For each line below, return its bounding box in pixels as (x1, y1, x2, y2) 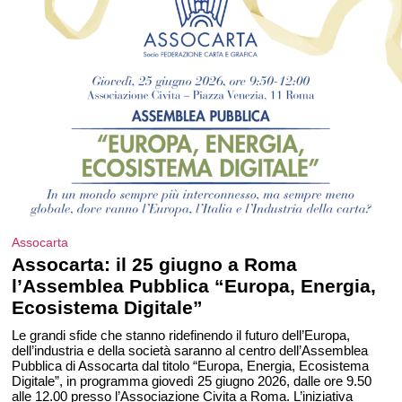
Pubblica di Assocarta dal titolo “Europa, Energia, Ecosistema (12, 358, 370, 373)
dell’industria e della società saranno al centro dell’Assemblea (12, 343, 369, 358)
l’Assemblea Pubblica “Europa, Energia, (12, 275, 377, 296)
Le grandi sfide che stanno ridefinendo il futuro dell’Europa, (12, 328, 351, 343)
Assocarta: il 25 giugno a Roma (12, 254, 298, 275)
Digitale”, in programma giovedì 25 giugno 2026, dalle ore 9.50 (12, 373, 372, 389)
